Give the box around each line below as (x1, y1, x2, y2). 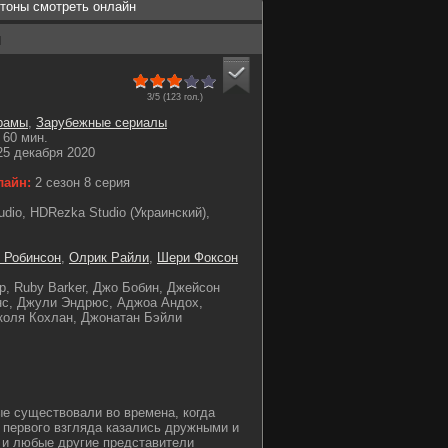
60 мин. (3, 130, 48, 145)
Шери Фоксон (157, 250, 238, 265)
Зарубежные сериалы (36, 115, 167, 130)
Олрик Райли (69, 250, 149, 265)
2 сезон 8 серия (31, 175, 130, 190)
